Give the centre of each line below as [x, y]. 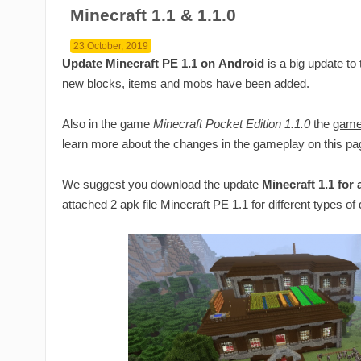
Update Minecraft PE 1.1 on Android [163, 64]
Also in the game [108, 124]
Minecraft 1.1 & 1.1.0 [153, 15]
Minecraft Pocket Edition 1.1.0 [232, 124]
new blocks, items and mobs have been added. [186, 84]
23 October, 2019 [111, 46]
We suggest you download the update [162, 185]
